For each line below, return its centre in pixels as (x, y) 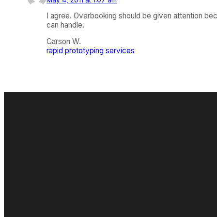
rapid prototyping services (91, 51)
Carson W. (64, 42)
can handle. (65, 25)
